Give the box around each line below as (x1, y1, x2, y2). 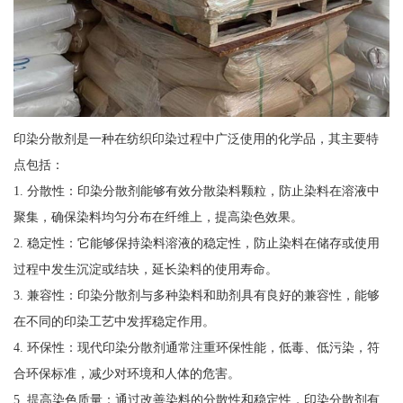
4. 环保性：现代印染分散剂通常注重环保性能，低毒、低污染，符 (13, 339, 380, 354)
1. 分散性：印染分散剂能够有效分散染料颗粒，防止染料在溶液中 (13, 183, 380, 198)
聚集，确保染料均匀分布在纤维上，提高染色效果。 (13, 209, 303, 224)
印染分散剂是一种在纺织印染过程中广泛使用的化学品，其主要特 (13, 130, 379, 146)
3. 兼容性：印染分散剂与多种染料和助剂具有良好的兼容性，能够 (13, 287, 380, 302)
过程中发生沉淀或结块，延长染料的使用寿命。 (13, 261, 278, 276)
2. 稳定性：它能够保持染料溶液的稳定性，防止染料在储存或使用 (13, 235, 380, 250)
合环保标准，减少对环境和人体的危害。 (13, 365, 240, 381)
